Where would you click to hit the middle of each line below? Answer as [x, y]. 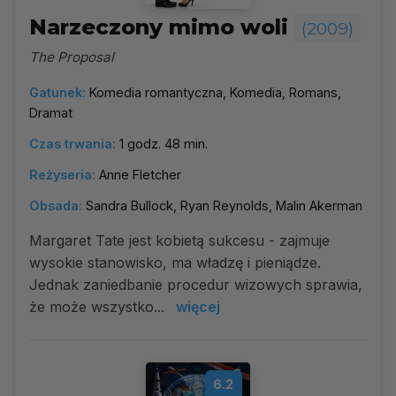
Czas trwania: [72, 144]
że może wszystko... [99, 307]
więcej [198, 307]
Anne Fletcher [140, 175]
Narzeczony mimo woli [162, 27]
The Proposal [72, 57]
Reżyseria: [62, 175]
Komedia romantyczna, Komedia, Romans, [215, 92]
